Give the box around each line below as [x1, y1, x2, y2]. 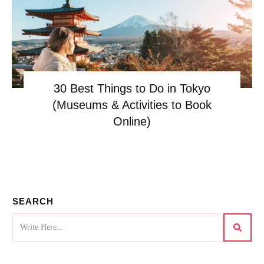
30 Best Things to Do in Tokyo [54, 82, 210, 95]
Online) [113, 115, 151, 128]
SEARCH [12, 196, 54, 206]
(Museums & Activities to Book [52, 98, 212, 112]
